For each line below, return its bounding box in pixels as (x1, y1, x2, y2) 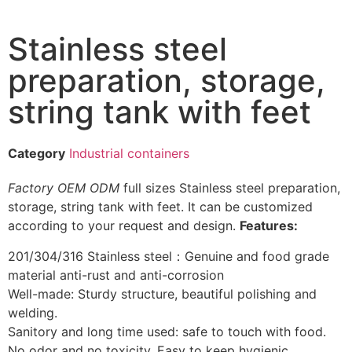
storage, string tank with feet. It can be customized (8, 199, 313, 215)
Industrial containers (69, 145, 189, 162)
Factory (8, 180, 53, 196)
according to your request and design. (8, 218, 240, 234)
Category (8, 145, 65, 162)
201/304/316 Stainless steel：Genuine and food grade (8, 247, 329, 264)
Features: (240, 218, 298, 234)
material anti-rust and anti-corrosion (8, 266, 224, 283)
